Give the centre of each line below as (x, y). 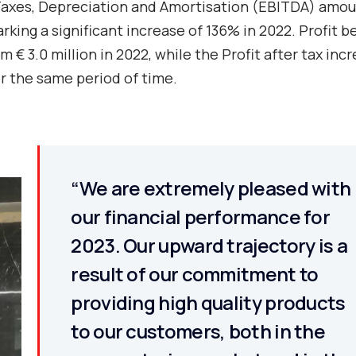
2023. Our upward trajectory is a (209, 245)
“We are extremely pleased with (211, 188)
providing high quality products (208, 302)
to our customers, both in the (198, 331)
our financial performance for (201, 217)
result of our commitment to (195, 274)
